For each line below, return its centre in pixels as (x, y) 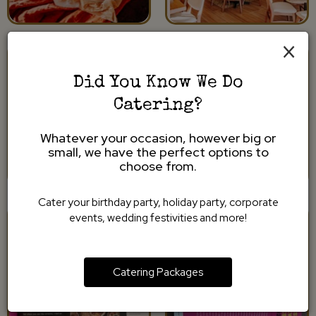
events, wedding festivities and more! (158, 218)
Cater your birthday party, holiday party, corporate (158, 202)
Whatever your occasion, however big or (158, 138)
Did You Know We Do (158, 83)
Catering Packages (158, 272)
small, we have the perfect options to (158, 152)
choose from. (158, 166)
